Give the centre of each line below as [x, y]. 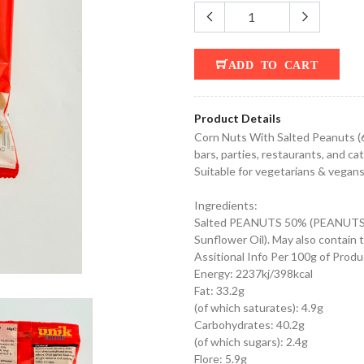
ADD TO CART [273, 64]
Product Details [238, 118]
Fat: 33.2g [219, 290]
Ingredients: [228, 205]
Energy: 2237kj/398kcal [253, 273]
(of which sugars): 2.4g [251, 342]
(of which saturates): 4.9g [259, 308]
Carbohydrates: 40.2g [249, 325]
